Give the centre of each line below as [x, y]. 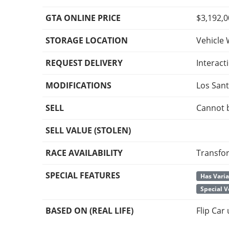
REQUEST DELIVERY [84, 63]
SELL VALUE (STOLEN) [88, 131]
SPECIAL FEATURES [83, 176]
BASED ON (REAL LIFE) [90, 211]
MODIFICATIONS [79, 86]
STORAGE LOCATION [87, 41]
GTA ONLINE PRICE [83, 18]
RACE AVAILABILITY [84, 153]
